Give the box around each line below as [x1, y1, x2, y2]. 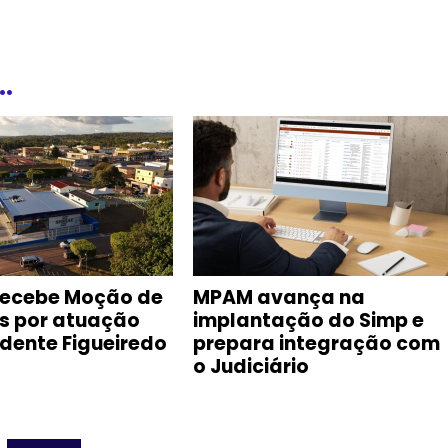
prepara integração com [192, 329, 440, 357]
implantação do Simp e [192, 306, 424, 334]
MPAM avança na [192, 283, 365, 311]
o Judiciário [192, 352, 309, 380]
